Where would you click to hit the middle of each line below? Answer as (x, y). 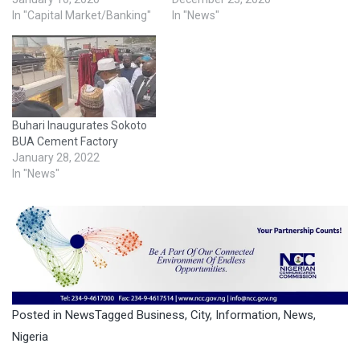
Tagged (116, 315)
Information (247, 315)
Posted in (39, 315)
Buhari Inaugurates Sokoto (80, 125)
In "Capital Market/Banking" (82, 15)
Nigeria (30, 336)
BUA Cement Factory (65, 141)
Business (161, 315)
